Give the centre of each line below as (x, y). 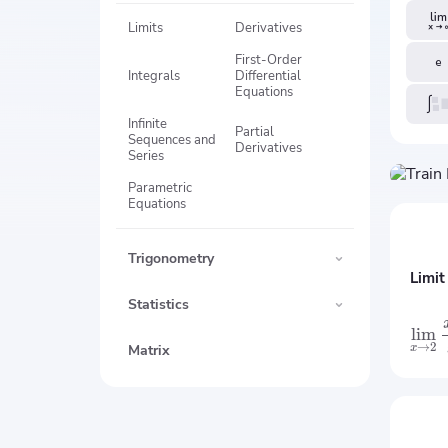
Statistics (158, 304)
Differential (268, 76)
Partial (254, 132)
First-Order (268, 60)
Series (146, 156)
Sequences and (172, 140)
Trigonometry (171, 258)
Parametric (160, 188)
